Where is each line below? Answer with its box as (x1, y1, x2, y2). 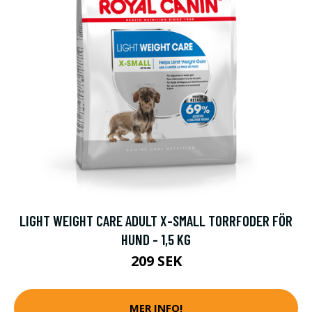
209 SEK (130, 251, 182, 270)
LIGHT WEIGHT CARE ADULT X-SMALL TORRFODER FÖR (19, 211, 292, 229)
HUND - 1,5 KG (121, 230, 191, 248)
